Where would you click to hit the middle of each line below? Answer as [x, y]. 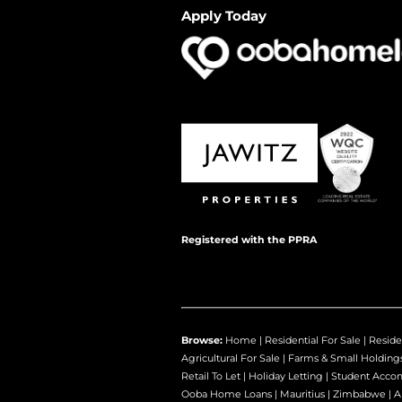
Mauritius [302, 393]
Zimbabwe [359, 393]
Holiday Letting [286, 376]
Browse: [202, 340]
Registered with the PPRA [249, 239]
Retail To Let [211, 376]
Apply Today [224, 15]
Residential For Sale [313, 340]
